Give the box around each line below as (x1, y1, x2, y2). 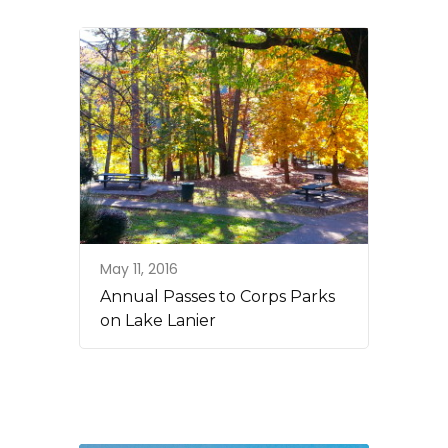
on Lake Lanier (100, 311, 216, 331)
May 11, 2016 (100, 259, 178, 280)
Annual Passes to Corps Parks (100, 287, 335, 307)
